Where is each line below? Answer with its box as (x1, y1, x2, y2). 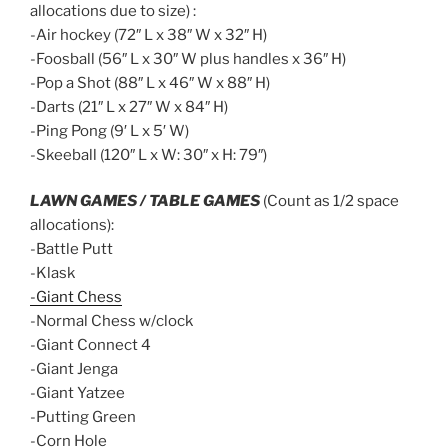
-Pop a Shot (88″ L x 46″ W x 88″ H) (30, 73, 270, 92)
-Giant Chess (30, 288, 122, 306)
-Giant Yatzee (30, 384, 125, 402)
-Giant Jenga (30, 360, 118, 378)
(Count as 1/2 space (260, 192, 399, 210)
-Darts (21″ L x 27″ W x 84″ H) (30, 97, 228, 116)
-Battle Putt (30, 240, 113, 258)
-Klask (30, 264, 75, 282)
